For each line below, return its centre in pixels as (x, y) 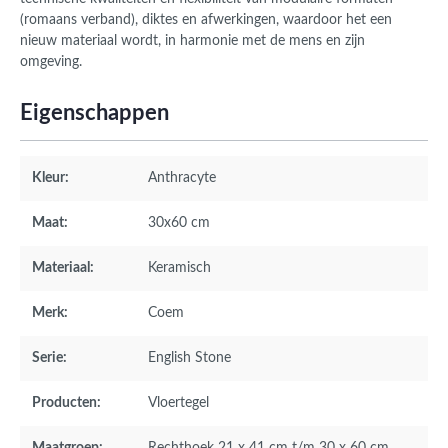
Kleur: (50, 178)
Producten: (66, 403)
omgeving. (51, 62)
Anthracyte (182, 178)
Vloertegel (178, 403)
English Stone (189, 358)
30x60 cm (179, 223)
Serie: (49, 358)
